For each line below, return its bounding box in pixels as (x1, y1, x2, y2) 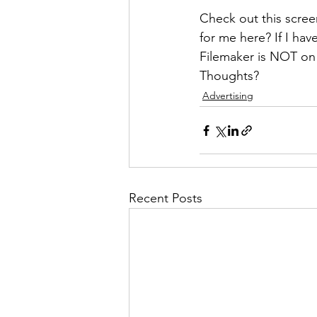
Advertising (202, 89, 253, 103)
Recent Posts (129, 190, 202, 207)
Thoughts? (200, 68, 259, 84)
